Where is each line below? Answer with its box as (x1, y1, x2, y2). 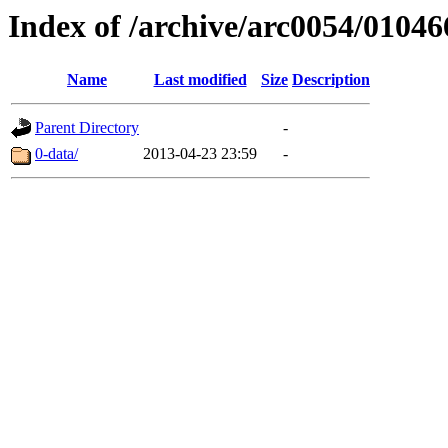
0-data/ (35, 145, 78, 163)
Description (292, 71, 370, 89)
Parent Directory (35, 119, 139, 137)
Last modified (153, 71, 247, 89)
